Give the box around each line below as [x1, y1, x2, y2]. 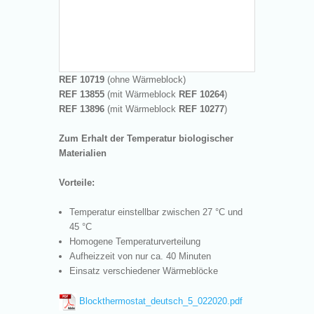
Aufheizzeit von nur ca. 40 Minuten [69, 250, 211, 261]
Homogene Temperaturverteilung [69, 235, 200, 247]
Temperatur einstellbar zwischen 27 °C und [69, 206, 243, 217]
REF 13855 [59, 88, 104, 100]
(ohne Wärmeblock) [104, 74, 186, 85]
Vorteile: [59, 177, 95, 188]
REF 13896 [59, 103, 104, 114]
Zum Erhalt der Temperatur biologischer [59, 132, 233, 144]
